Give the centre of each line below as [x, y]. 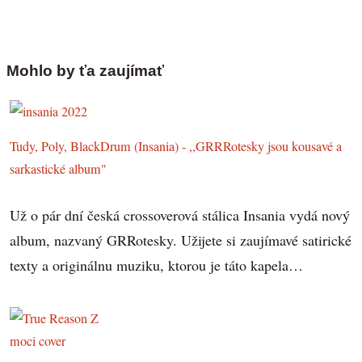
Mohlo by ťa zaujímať [85, 70]
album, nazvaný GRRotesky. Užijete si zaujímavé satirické [181, 240]
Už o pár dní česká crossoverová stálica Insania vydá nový [180, 215]
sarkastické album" [59, 168]
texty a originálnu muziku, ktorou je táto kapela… [157, 265]
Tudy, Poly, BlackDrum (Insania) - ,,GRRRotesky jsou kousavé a [176, 146]
